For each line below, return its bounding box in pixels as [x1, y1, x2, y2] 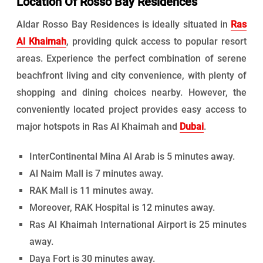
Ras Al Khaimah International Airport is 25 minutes [29, 219, 247, 231]
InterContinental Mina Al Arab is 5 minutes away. [29, 151, 235, 163]
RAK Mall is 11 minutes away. [29, 185, 154, 197]
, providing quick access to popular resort [66, 36, 247, 48]
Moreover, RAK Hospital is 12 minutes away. [29, 202, 215, 214]
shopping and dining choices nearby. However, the [16, 87, 247, 99]
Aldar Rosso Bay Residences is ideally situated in [16, 19, 231, 31]
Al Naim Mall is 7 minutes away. [29, 168, 164, 180]
